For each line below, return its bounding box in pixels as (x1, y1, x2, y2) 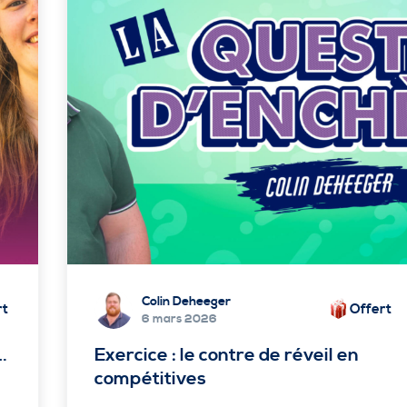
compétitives (94, 367, 206, 391)
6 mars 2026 (141, 312, 217, 327)
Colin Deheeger (141, 293, 231, 311)
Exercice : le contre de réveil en (94, 343, 359, 367)
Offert (349, 300, 392, 318)
